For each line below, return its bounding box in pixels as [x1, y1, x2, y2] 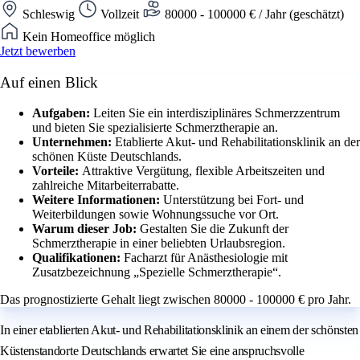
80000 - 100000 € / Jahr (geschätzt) [162, 6, 344, 21]
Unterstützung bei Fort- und [163, 193, 304, 207]
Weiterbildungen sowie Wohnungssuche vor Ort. [32, 207, 279, 222]
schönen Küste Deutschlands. [32, 149, 182, 164]
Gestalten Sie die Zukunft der [140, 222, 288, 236]
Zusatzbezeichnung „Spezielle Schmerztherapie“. [32, 265, 281, 280]
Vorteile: [32, 164, 82, 178]
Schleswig [19, 6, 78, 21]
